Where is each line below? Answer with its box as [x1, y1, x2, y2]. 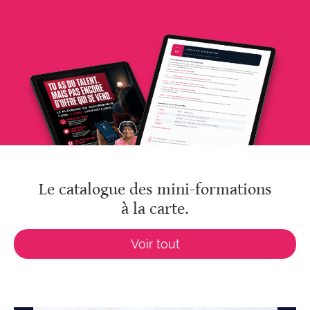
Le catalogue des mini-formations [38, 179, 272, 199]
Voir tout [130, 236, 180, 251]
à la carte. [121, 199, 189, 219]
